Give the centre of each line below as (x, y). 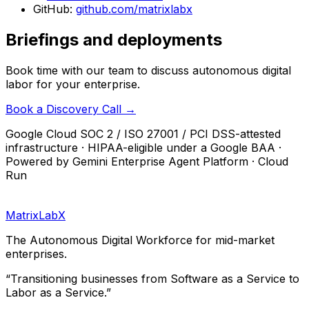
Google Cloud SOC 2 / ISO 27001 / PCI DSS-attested (143, 133)
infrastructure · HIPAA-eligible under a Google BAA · (143, 147)
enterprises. (36, 253)
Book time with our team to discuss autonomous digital (148, 70)
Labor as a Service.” (58, 292)
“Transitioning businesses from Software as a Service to (152, 278)
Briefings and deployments (114, 39)
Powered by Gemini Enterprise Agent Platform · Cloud (147, 161)
